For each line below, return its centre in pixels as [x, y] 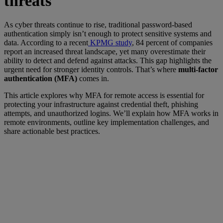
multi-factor [198, 70]
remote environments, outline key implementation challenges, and [107, 122]
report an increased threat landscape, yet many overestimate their [105, 52]
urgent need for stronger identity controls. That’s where [91, 70]
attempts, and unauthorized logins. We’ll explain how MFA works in [111, 113]
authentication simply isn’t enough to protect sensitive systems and [108, 34]
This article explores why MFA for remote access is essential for [104, 96]
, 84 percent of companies [172, 43]
